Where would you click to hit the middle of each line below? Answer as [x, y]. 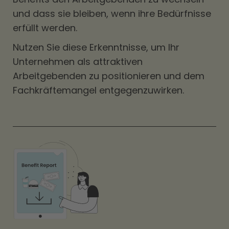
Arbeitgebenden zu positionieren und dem [109, 76]
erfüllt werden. [46, 28]
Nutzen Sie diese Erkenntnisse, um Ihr [96, 47]
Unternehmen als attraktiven [78, 62]
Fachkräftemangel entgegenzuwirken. [98, 90]
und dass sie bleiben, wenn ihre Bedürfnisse [112, 14]
